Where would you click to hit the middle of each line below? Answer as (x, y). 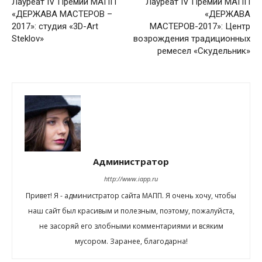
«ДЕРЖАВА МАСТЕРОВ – (62, 14)
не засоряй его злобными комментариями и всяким (131, 226)
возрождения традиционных (192, 39)
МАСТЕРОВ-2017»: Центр (200, 27)
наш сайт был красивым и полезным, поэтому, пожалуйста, (131, 211)
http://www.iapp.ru (131, 179)
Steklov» (28, 39)
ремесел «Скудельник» (204, 51)
